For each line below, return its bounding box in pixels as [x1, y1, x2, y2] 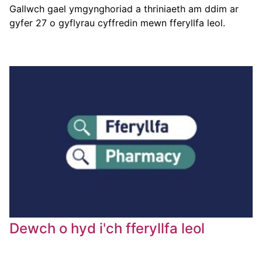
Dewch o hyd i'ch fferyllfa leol [9, 220, 205, 237]
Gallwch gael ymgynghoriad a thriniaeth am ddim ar [9, 2, 239, 15]
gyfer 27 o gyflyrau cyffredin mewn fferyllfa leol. [9, 16, 225, 29]
